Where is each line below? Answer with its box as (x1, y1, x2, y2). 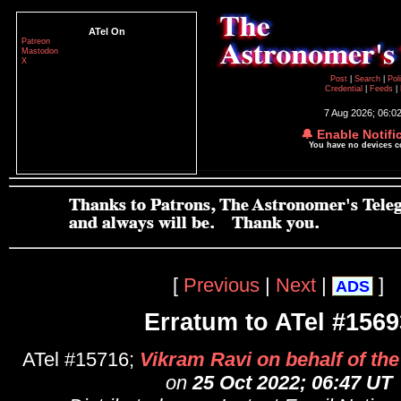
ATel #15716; (22, 348, 140, 371)
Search (354, 74, 383, 83)
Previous (183, 273, 260, 296)
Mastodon (21, 47, 58, 55)
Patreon (21, 37, 50, 46)
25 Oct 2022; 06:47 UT (192, 371, 392, 395)
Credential (325, 84, 365, 93)
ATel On (88, 26, 125, 37)
